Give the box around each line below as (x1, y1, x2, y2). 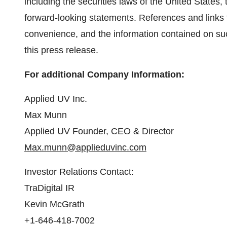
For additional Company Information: (24, 69, 184, 80)
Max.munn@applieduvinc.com (24, 142, 146, 153)
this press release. (24, 45, 98, 55)
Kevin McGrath (24, 199, 85, 209)
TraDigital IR (24, 183, 74, 193)
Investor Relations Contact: (24, 167, 134, 177)
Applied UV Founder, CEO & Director (24, 126, 174, 136)
